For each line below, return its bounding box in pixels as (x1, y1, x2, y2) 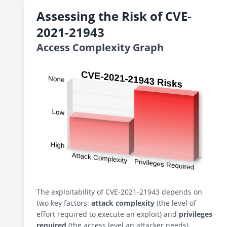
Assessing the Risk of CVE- (36, 8, 192, 24)
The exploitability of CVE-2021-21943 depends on (36, 187, 202, 197)
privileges (179, 209, 212, 219)
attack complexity (91, 198, 155, 208)
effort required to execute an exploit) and (36, 209, 179, 219)
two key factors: (36, 198, 91, 208)
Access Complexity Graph (36, 41, 164, 54)
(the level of (155, 198, 196, 208)
